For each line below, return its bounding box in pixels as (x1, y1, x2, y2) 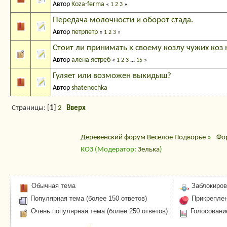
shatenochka (71, 84, 107, 92)
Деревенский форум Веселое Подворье (80, 134, 206, 142)
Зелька (137, 146, 160, 154)
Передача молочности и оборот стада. (53, 16, 193, 25)
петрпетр (71, 28, 98, 36)
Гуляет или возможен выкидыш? (53, 71, 171, 81)
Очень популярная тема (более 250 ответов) (29, 207, 168, 215)
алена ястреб (71, 56, 110, 64)
